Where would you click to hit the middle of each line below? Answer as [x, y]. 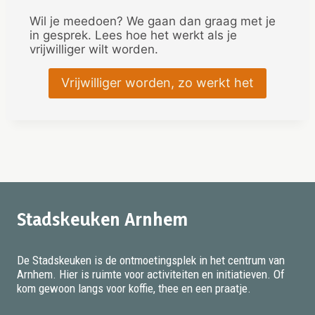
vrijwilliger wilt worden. [94, 50]
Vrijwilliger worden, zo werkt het [157, 83]
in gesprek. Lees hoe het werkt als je [133, 36]
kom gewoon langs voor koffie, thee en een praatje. [134, 288]
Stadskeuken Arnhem [102, 219]
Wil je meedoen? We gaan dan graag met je [153, 21]
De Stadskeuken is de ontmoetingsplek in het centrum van [151, 260]
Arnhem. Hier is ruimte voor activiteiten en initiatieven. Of [151, 274]
